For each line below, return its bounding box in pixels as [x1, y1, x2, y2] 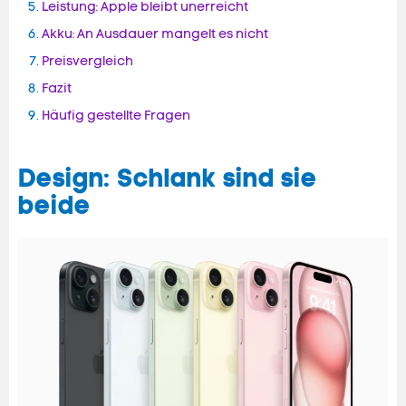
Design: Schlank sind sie [18, 162, 317, 195]
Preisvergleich [42, 53, 133, 70]
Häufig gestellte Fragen [42, 108, 190, 124]
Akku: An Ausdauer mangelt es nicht [42, 26, 268, 43]
